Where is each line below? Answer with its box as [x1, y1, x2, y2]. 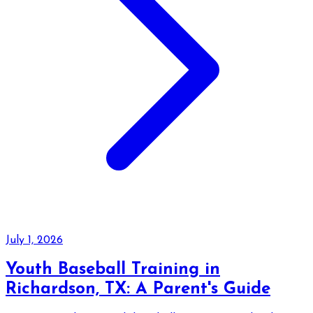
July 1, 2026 [6, 235, 63, 247]
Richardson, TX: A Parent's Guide [6, 281, 270, 298]
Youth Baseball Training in [6, 261, 220, 279]
